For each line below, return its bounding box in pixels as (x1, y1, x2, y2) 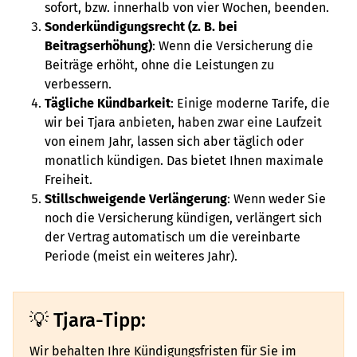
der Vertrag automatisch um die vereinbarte (45, 229, 300, 245)
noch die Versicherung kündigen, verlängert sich (45, 210, 322, 226)
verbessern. (45, 76, 115, 92)
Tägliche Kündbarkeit (45, 96, 171, 111)
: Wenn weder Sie (227, 191, 326, 206)
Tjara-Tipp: (53, 309, 146, 331)
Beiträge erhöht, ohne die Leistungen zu (45, 57, 274, 73)
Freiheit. (45, 172, 96, 187)
